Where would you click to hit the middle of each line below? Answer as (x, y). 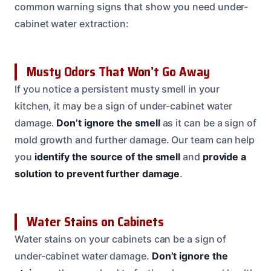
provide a (224, 157)
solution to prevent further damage (97, 174)
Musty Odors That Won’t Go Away (118, 72)
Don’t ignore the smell (108, 123)
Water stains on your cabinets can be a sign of (121, 239)
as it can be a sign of (208, 123)
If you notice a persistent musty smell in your (117, 89)
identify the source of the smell (107, 157)
